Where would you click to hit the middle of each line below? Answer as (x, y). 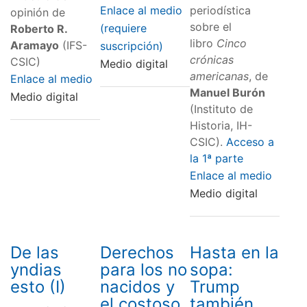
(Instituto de (221, 109)
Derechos (137, 252)
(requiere (123, 28)
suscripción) (131, 46)
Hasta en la (234, 252)
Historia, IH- (221, 125)
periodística (220, 10)
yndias (36, 269)
